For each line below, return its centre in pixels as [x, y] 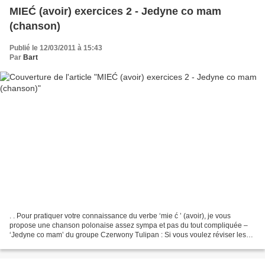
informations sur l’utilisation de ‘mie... [69, 244]
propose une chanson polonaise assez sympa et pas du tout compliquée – [129, 225]
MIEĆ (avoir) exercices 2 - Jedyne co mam [115, 12]
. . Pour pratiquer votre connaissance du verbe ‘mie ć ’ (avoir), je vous [120, 216]
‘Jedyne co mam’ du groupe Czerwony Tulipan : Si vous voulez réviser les [128, 235]
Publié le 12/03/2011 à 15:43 [56, 48]
